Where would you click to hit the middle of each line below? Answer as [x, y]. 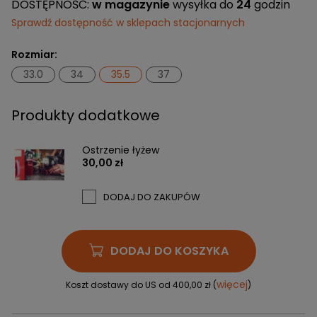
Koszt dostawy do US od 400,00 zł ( [141, 284]
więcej [232, 284]
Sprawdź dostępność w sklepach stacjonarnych [128, 22]
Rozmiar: [34, 54]
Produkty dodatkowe [86, 115]
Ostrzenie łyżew [121, 150]
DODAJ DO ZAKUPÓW [152, 197]
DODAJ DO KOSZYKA [169, 250]
